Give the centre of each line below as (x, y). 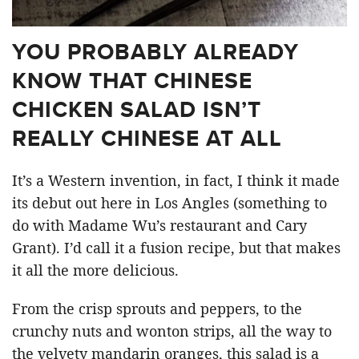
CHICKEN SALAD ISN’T (137, 109)
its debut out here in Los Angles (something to (169, 203)
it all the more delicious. (95, 270)
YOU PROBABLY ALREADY (155, 52)
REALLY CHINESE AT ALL (147, 138)
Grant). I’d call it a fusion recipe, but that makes (176, 248)
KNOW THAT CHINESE (132, 81)
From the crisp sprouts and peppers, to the (157, 309)
